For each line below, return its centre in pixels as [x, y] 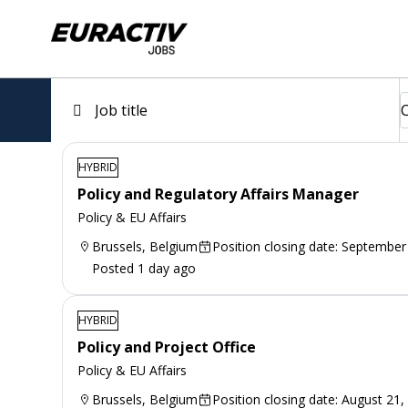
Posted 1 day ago [144, 268]
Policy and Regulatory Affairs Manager [218, 194]
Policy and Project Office [167, 347]
